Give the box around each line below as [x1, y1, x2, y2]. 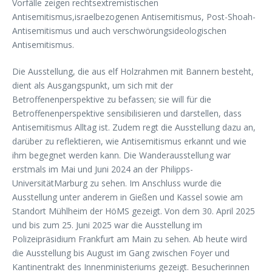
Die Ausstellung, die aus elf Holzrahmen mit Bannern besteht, [12, 65, 254, 77]
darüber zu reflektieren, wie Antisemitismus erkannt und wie [12, 135, 246, 147]
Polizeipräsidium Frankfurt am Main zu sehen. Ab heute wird [12, 233, 247, 245]
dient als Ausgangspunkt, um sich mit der [12, 79, 173, 91]
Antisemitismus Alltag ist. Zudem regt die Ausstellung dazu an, [12, 121, 256, 133]
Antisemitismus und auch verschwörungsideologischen [12, 24, 226, 36]
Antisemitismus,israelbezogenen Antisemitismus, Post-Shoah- [12, 10, 256, 22]
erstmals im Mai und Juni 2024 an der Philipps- [12, 163, 193, 175]
